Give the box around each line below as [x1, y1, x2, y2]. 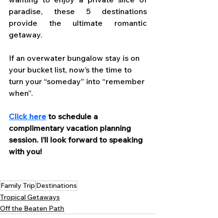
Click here [9, 111, 46, 121]
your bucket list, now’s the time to [9, 64, 134, 74]
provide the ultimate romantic [9, 18, 147, 28]
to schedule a [46, 111, 100, 121]
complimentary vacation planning [9, 123, 133, 133]
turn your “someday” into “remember [9, 76, 146, 86]
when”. [9, 88, 35, 98]
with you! [9, 146, 42, 156]
